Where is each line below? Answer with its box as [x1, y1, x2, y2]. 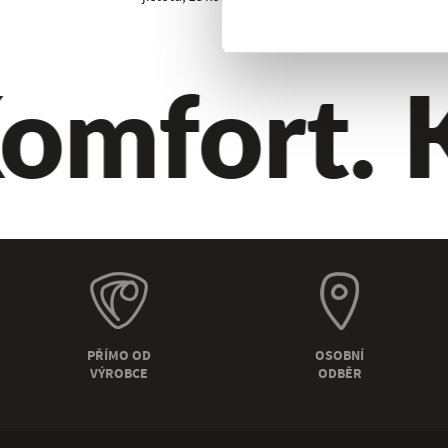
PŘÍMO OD [86, 345, 151, 366]
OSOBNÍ [315, 345, 365, 366]
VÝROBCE [89, 363, 148, 384]
